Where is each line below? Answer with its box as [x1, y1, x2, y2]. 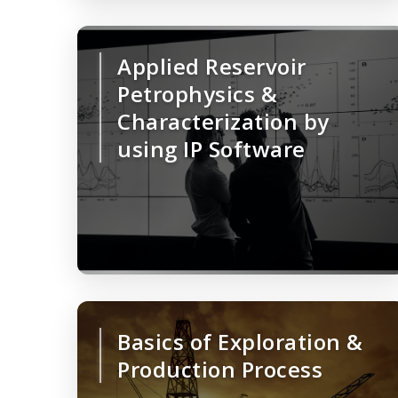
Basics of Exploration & [117, 327, 363, 357]
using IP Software [117, 134, 306, 164]
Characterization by [117, 107, 330, 137]
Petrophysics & [117, 79, 277, 109]
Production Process [117, 354, 322, 385]
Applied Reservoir [117, 52, 306, 82]
